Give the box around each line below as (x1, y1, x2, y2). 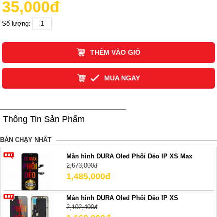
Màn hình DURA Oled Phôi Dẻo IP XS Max (66, 153, 192, 160)
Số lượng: (2, 19, 33, 27)
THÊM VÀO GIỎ (90, 48, 140, 56)
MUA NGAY (104, 74, 140, 82)
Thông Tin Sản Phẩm (3, 114, 85, 124)
